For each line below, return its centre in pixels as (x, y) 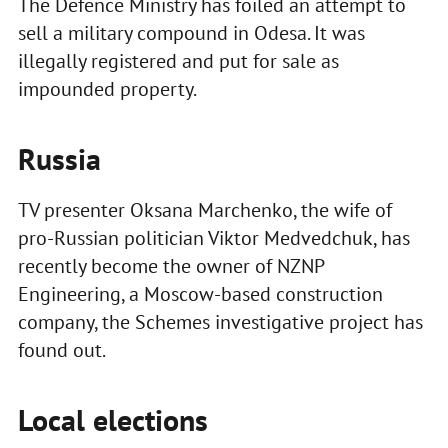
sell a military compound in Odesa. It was (191, 33)
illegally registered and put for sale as (178, 61)
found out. (61, 350)
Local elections (112, 420)
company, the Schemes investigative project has (220, 322)
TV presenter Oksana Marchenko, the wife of (204, 210)
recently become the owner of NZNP (170, 266)
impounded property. (107, 89)
